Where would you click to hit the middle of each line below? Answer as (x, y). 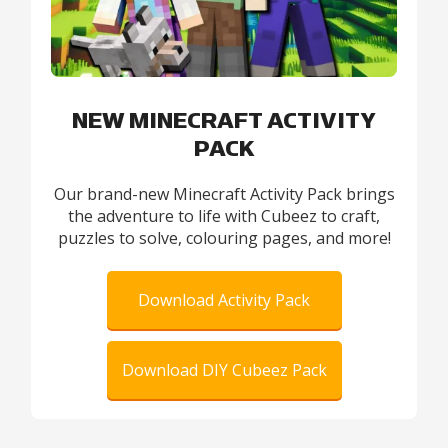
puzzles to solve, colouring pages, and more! (224, 237)
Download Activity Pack (224, 299)
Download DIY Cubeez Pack (224, 369)
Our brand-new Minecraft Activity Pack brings (224, 193)
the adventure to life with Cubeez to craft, (224, 215)
